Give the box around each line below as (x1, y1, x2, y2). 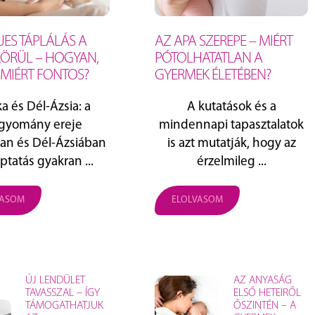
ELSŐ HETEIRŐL (233, 287, 301, 299)
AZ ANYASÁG (233, 274, 292, 286)
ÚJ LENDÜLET (25, 274, 85, 286)
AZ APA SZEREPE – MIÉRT (155, 33, 292, 50)
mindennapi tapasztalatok (159, 118, 304, 132)
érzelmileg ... (196, 155, 266, 169)
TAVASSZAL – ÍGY (25, 287, 100, 299)
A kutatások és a (186, 100, 276, 114)
